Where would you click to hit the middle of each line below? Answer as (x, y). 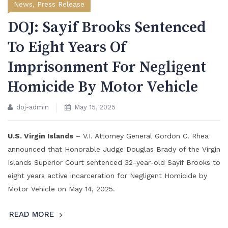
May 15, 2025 (95, 107)
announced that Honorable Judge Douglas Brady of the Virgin (114, 149)
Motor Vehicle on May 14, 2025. (61, 189)
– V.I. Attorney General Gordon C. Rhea (141, 136)
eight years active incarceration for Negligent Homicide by (107, 176)
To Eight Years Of (67, 48)
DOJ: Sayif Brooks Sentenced (107, 28)
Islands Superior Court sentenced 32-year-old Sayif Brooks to (114, 163)
